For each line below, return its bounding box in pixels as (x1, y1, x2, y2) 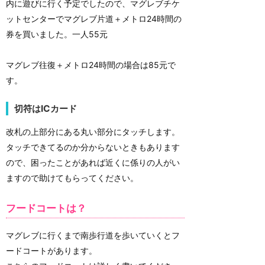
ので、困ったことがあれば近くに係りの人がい (6, 157, 180, 168)
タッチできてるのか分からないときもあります (6, 142, 180, 153)
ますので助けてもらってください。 (6, 173, 138, 183)
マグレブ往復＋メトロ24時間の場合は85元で (6, 59, 176, 70)
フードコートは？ (6, 202, 86, 214)
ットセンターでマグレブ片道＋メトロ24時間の (6, 13, 182, 24)
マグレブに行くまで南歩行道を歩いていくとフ (6, 230, 180, 241)
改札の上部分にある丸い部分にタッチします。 (6, 127, 180, 137)
